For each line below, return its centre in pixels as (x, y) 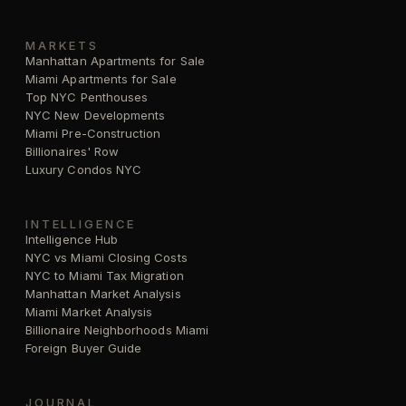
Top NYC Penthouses (87, 97)
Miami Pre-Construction (93, 133)
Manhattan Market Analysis (103, 293)
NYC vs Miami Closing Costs (106, 257)
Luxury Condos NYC (84, 169)
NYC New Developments (96, 115)
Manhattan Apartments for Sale (115, 60)
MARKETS (63, 45)
